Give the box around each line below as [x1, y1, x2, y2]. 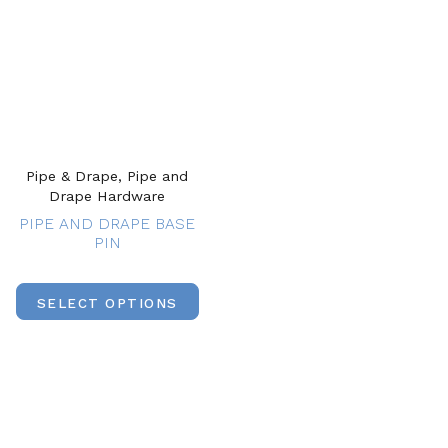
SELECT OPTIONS [36, 295, 178, 312]
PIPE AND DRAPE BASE [19, 213, 196, 233]
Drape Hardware [49, 187, 166, 204]
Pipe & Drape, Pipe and [26, 167, 189, 184]
